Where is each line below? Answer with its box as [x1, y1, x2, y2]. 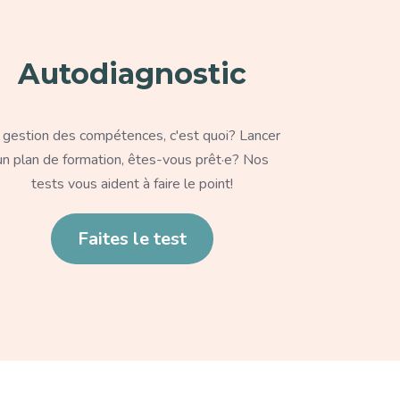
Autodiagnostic [18, 55, 246, 91]
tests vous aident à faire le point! [31, 173, 233, 194]
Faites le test [78, 226, 187, 251]
